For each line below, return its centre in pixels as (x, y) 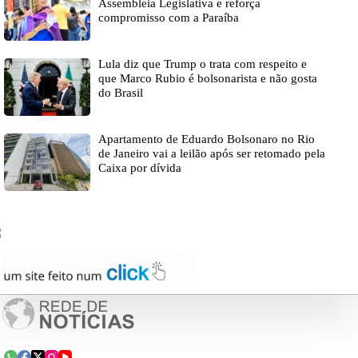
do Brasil (121, 93)
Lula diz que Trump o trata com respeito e (203, 64)
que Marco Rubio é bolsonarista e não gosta (208, 79)
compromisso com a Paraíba (169, 18)
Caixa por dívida (140, 168)
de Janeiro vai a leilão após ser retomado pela (212, 154)
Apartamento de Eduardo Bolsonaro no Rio (207, 139)
